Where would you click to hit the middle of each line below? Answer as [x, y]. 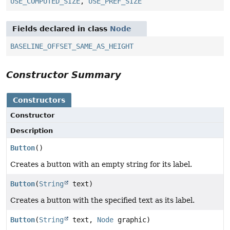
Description [32, 131]
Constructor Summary [64, 75]
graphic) [132, 220]
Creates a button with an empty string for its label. [101, 165]
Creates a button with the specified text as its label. [102, 200]
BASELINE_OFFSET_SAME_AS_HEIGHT [72, 46]
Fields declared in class [61, 29]
